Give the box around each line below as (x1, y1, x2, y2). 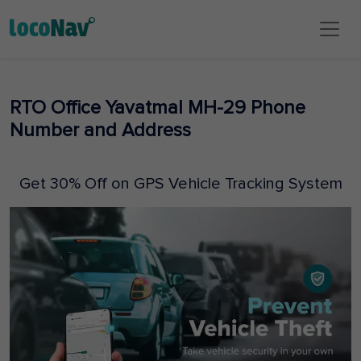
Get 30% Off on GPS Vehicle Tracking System (19, 176, 342, 192)
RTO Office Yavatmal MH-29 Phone (10, 98, 305, 118)
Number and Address (10, 121, 191, 140)
